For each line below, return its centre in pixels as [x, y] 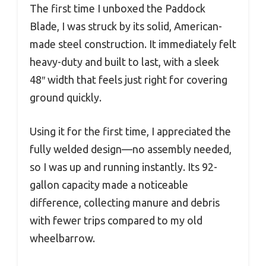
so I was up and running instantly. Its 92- [123, 167]
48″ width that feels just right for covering [129, 79]
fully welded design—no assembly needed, [131, 149]
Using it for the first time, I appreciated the [130, 131]
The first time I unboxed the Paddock [118, 8]
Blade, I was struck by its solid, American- [126, 26]
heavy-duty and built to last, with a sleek [124, 61]
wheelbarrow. [62, 238]
